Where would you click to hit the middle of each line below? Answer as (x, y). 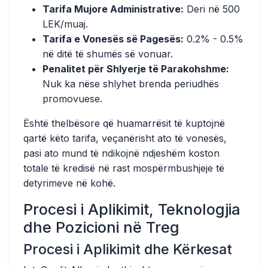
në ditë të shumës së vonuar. (108, 54)
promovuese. (72, 99)
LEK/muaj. (65, 24)
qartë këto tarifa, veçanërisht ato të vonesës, (125, 138)
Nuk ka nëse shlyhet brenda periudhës (131, 84)
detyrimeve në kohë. (69, 183)
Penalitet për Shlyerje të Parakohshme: (136, 69)
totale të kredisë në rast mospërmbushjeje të (124, 168)
